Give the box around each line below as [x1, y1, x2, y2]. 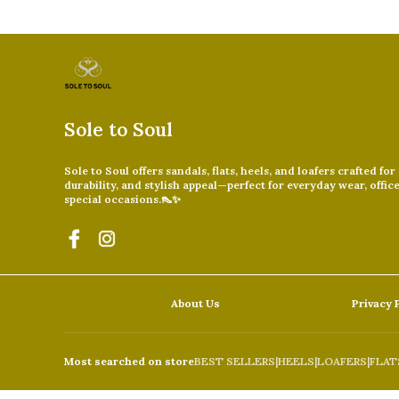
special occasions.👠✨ [64, 191, 181, 206]
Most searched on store [64, 354, 194, 368]
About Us [171, 296, 220, 310]
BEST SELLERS [194, 354, 275, 368]
